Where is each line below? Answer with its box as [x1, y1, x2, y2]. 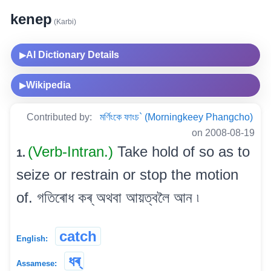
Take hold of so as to [117, 143, 250, 160]
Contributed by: [27, 111, 94, 122]
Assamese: [16, 258, 57, 268]
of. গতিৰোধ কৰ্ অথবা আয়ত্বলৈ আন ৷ [16, 189, 199, 206]
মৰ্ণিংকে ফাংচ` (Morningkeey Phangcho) [100, 111, 253, 122]
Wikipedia [26, 79, 71, 90]
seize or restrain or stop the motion [16, 166, 238, 183]
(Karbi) [52, 17, 76, 26]
